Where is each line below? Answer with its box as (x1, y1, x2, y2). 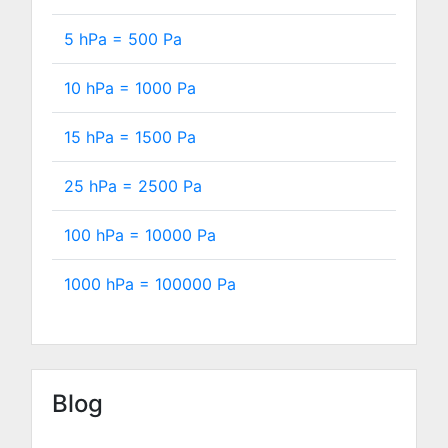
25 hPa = (64, 176, 138, 196)
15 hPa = (64, 127, 135, 147)
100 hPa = (64, 225, 145, 245)
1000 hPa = (64, 274, 155, 294)
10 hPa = (64, 78, 135, 98)
